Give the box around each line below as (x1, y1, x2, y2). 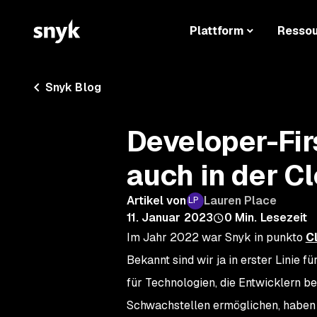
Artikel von (126, 193, 187, 208)
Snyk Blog (45, 80, 101, 95)
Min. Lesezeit (235, 210, 308, 225)
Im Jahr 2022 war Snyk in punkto (126, 230, 306, 245)
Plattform (189, 23, 245, 39)
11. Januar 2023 (126, 210, 213, 225)
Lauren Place (203, 193, 277, 208)
